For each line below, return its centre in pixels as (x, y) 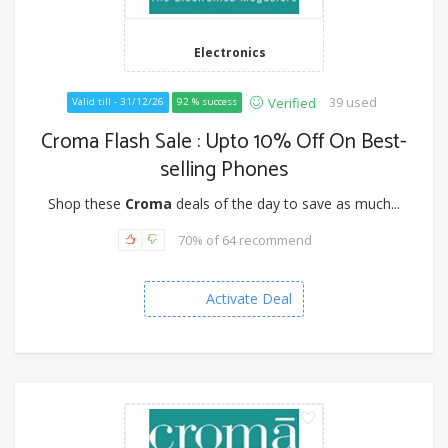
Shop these (86, 204)
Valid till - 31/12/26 (117, 102)
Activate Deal (249, 299)
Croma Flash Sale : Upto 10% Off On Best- (224, 142)
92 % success (206, 102)
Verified (291, 103)
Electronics (230, 52)
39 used (352, 102)
